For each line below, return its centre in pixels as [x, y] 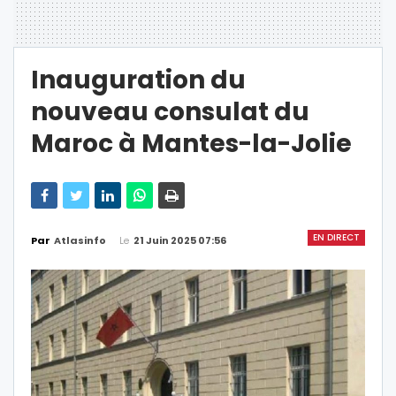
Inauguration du [138, 80]
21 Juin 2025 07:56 [180, 240]
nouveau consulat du [170, 111]
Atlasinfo [80, 241]
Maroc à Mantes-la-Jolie [191, 143]
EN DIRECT [336, 237]
